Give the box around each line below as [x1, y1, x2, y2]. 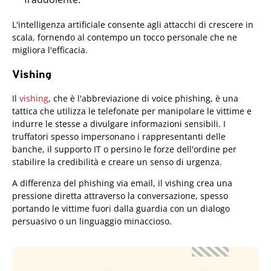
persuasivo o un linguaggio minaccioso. [12, 215, 172, 227]
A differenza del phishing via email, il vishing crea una [12, 177, 232, 189]
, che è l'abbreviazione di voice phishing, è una [48, 93, 238, 105]
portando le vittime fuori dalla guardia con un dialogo [12, 203, 230, 215]
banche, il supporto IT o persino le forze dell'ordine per [12, 143, 237, 155]
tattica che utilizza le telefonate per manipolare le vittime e [12, 105, 252, 117]
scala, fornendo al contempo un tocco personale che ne [12, 31, 237, 44]
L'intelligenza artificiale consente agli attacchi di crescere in [12, 19, 253, 31]
